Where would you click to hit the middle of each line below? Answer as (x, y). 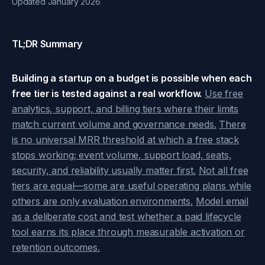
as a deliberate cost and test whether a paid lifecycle (127, 216)
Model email (222, 201)
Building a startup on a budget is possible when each (132, 78)
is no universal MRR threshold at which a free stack (126, 140)
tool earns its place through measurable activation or (128, 232)
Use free (224, 93)
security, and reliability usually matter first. (104, 170)
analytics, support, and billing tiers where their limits (125, 109)
